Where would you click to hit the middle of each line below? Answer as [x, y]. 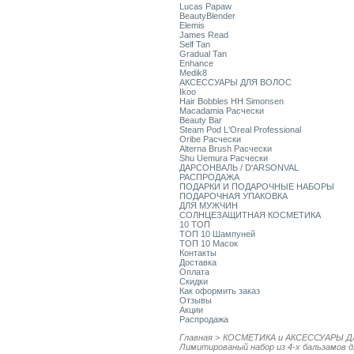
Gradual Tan [203, 54]
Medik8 [193, 73]
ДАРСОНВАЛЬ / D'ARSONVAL [239, 168]
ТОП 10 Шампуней [217, 234]
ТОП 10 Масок [209, 243]
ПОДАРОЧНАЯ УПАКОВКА [233, 196]
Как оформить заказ [220, 291]
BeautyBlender [207, 16]
